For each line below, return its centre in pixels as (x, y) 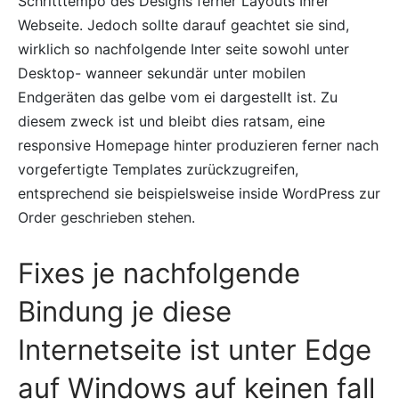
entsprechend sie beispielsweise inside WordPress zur (199, 193)
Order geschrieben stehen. (106, 217)
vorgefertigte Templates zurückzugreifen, (158, 169)
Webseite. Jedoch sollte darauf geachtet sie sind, (183, 24)
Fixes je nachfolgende (159, 273)
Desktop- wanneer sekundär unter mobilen (162, 73)
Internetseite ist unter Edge (195, 350)
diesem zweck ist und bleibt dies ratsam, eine (171, 121)
